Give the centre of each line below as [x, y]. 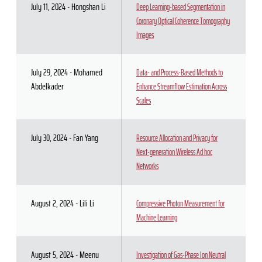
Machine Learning [157, 218]
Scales [144, 101]
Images [145, 35]
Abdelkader [47, 86]
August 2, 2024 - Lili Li [63, 203]
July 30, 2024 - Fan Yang [65, 138]
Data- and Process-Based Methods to [180, 73]
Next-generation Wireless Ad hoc [174, 152]
